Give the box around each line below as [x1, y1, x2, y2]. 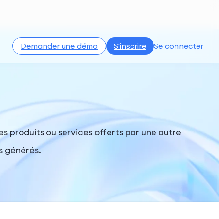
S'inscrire [114, 41, 146, 51]
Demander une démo [21, 41, 98, 51]
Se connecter [154, 41, 203, 51]
